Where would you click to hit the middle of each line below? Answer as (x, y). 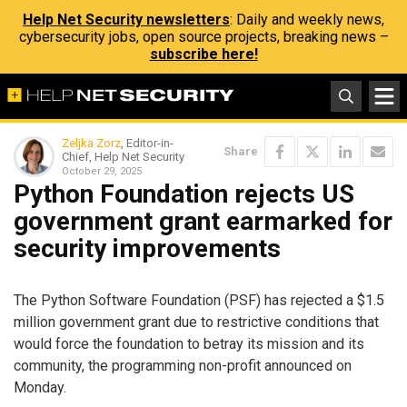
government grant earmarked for (203, 221)
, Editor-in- (147, 143)
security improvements (147, 248)
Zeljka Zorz (91, 143)
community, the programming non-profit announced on (183, 365)
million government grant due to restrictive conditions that (196, 322)
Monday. (40, 387)
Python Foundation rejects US (184, 194)
